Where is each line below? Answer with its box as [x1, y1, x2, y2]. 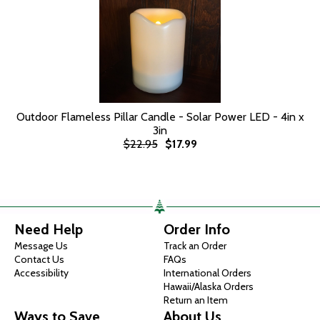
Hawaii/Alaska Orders [164, 280, 254, 293]
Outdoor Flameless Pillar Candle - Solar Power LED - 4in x [16, 110, 304, 124]
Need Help [14, 221, 83, 238]
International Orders [164, 266, 251, 279]
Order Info [164, 221, 230, 238]
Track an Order [164, 239, 226, 252]
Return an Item [164, 294, 228, 306]
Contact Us [14, 253, 64, 266]
